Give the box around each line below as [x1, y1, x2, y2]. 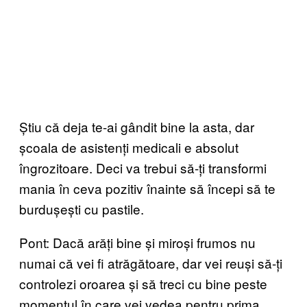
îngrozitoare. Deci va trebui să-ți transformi [19, 158, 267, 177]
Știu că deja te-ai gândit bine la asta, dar [19, 117, 254, 136]
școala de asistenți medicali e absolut [19, 138, 238, 156]
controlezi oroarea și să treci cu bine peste [19, 274, 267, 293]
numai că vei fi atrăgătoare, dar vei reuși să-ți [19, 254, 282, 272]
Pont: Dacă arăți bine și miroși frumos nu [19, 233, 256, 251]
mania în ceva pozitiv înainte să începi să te [19, 179, 275, 197]
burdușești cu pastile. [19, 199, 144, 218]
